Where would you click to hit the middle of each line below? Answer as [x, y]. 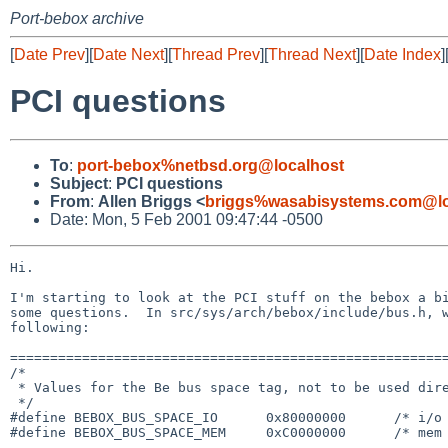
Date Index [402, 54]
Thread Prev [216, 54]
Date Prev [49, 54]
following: [50, 327]
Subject [79, 183]
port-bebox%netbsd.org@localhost [210, 165]
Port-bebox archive [77, 18]
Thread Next [312, 54]
